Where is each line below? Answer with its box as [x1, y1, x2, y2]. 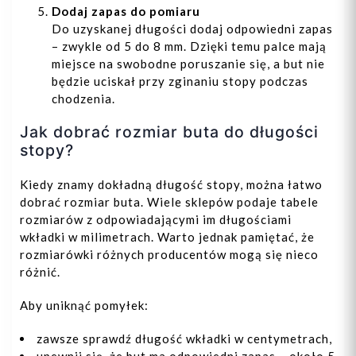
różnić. [20, 265, 60, 280]
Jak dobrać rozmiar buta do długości [20, 122, 319, 142]
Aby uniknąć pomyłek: [20, 298, 149, 313]
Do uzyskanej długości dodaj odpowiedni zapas [52, 21, 333, 37]
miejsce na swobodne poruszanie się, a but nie [52, 56, 325, 72]
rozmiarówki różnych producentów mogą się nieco [20, 247, 319, 262]
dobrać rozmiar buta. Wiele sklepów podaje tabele [20, 195, 319, 210]
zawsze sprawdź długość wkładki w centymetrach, [37, 331, 332, 346]
